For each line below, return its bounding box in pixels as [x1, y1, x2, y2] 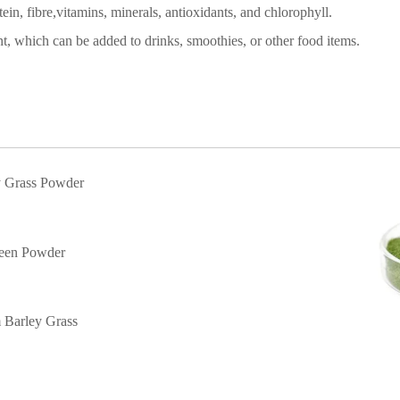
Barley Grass [4, 313, 78, 329]
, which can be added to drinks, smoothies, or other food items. [7, 33, 360, 48]
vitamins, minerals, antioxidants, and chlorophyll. [56, 4, 336, 20]
